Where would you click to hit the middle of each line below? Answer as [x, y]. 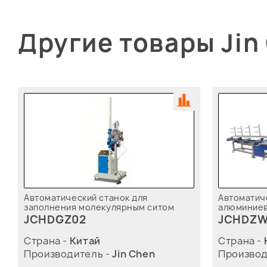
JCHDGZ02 [55, 220]
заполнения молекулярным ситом [99, 207]
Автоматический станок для [86, 198]
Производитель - [68, 254]
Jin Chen [134, 254]
